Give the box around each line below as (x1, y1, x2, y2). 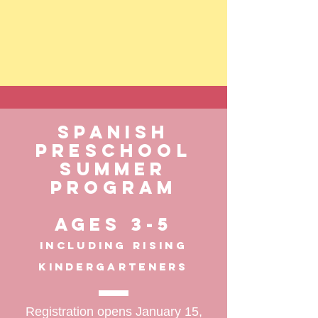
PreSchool (35, 139, 192, 162)
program (50, 176, 177, 199)
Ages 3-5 (54, 213, 173, 236)
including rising (40, 238, 187, 252)
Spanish (57, 121, 170, 143)
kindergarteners (38, 260, 189, 273)
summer (60, 158, 168, 180)
